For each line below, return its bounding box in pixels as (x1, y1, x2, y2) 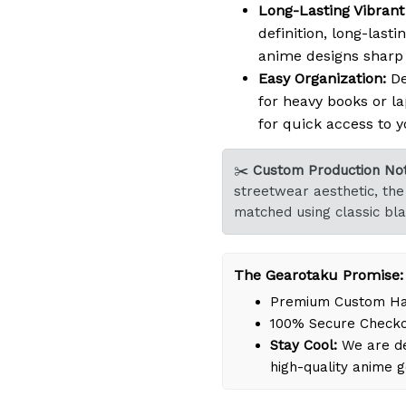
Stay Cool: (270, 336, 337, 353)
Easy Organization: (258, 69, 386, 87)
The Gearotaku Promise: (234, 266, 403, 284)
